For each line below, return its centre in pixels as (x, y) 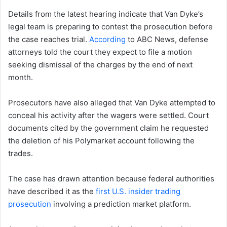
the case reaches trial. (49, 39)
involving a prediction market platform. (121, 204)
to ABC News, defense (167, 39)
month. (21, 77)
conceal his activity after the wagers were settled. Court (108, 115)
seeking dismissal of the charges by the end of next (100, 64)
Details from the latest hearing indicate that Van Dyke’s (106, 14)
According (107, 39)
